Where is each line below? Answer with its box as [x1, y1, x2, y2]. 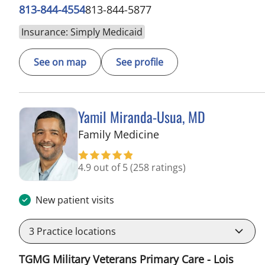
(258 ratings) [130, 160, 186, 174]
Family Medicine [78, 127, 159, 141]
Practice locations [34, 224, 116, 238]
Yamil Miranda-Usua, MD [78, 105, 205, 127]
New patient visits [35, 193, 114, 206]
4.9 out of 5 [78, 160, 130, 174]
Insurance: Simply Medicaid [21, 25, 143, 38]
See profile [116, 55, 163, 69]
